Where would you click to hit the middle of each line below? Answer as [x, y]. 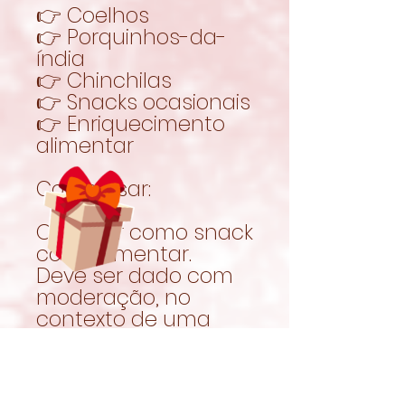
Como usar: [94, 188]
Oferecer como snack [145, 232]
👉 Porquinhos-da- [132, 37]
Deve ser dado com [135, 275]
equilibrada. [94, 362]
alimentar [85, 145]
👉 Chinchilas [104, 80]
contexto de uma [123, 319]
